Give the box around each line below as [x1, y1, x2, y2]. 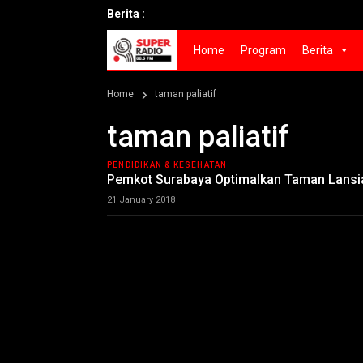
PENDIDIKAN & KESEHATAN [107, 160, 228, 169]
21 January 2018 [107, 194, 175, 205]
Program [241, 44, 287, 57]
